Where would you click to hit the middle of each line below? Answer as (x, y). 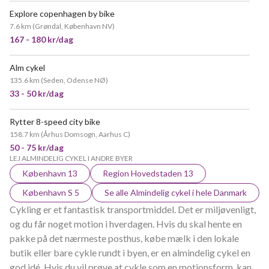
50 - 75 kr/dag (37, 147)
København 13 (50, 173)
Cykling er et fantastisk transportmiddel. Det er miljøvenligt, (133, 209)
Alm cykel (27, 68)
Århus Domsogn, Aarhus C (86, 134)
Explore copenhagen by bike (62, 14)
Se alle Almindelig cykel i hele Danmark (176, 192)
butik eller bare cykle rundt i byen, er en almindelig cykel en (130, 252)
